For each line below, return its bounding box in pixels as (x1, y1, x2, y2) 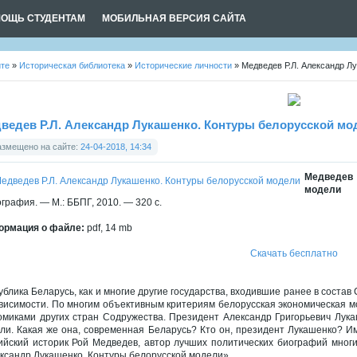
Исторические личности (135, 61, 232, 70)
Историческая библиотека (19, 61, 125, 70)
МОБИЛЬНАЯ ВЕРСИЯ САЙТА (102, 13, 246, 24)
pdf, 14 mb (84, 222, 132, 233)
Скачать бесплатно (249, 248, 338, 259)
